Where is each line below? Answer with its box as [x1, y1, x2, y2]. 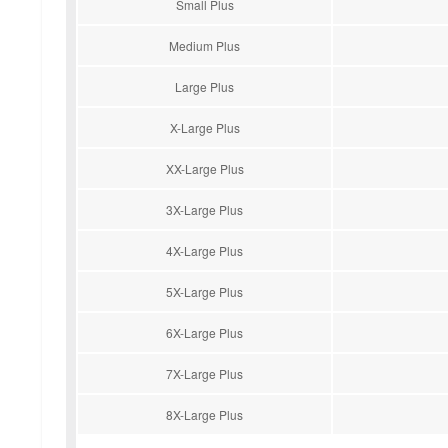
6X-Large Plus [166, 324, 243, 342]
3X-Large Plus [166, 201, 243, 219]
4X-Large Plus [166, 242, 243, 260]
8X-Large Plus [166, 406, 243, 424]
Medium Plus [169, 37, 240, 55]
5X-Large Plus [166, 283, 243, 301]
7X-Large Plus [166, 365, 243, 383]
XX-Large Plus [165, 160, 244, 178]
